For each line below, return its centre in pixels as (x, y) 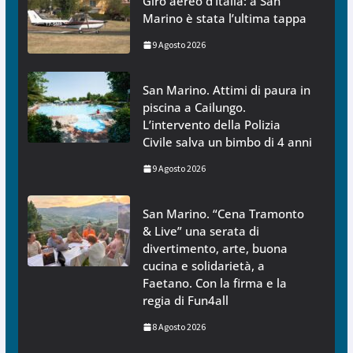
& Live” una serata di (201, 231)
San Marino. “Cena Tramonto (223, 214)
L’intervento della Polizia (211, 125)
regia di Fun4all (185, 301)
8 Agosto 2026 (178, 327)
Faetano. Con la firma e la (214, 283)
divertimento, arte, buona (215, 249)
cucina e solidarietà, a (203, 266)
